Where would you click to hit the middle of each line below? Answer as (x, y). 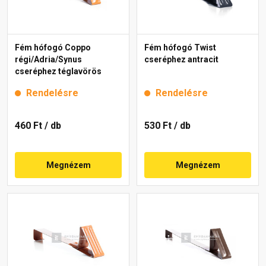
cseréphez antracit (181, 59)
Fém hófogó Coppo (53, 47)
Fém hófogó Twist (180, 47)
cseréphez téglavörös (58, 71)
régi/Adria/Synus (48, 59)
